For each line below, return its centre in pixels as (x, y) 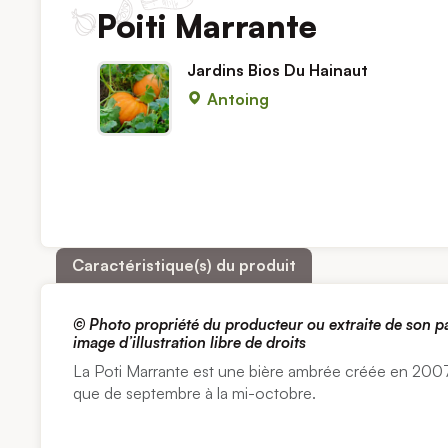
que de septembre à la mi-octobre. (195, 393)
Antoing (236, 98)
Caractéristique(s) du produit (184, 265)
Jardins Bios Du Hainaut (278, 69)
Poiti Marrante (207, 25)
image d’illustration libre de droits (190, 343)
